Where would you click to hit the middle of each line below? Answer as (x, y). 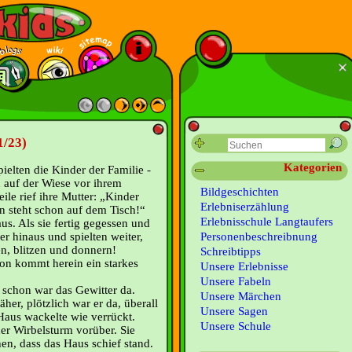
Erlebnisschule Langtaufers (267, 222)
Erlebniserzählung (245, 207)
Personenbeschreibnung (259, 236)
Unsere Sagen (234, 311)
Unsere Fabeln (236, 281)
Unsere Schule (236, 326)
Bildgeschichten (240, 192)
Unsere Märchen (241, 296)
